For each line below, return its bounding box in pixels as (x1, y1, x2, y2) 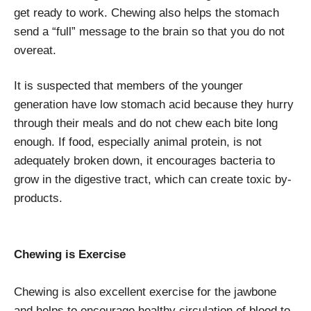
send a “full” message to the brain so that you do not (14, 25, 285, 39)
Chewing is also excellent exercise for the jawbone (14, 285, 276, 299)
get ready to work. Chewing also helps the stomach (14, 6, 279, 20)
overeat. (14, 44, 56, 58)
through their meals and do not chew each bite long (14, 117, 278, 131)
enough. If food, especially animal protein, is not (14, 135, 262, 149)
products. (14, 192, 62, 205)
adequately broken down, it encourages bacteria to (14, 154, 275, 168)
